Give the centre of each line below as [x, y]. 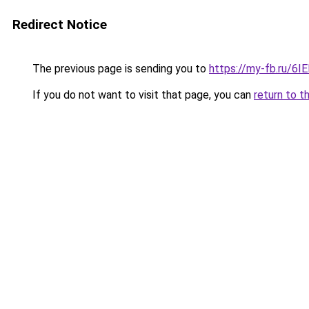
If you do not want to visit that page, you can [142, 95]
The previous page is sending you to [119, 69]
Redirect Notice [60, 24]
